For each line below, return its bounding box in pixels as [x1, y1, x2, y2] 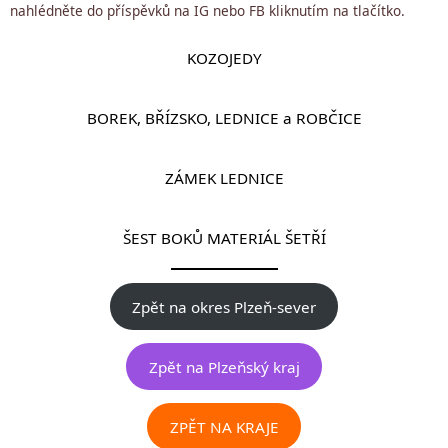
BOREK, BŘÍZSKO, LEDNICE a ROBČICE [86, 107, 362, 128]
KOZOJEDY [186, 47, 262, 68]
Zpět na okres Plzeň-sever [132, 296, 316, 317]
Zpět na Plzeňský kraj [148, 356, 300, 377]
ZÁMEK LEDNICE [164, 167, 284, 188]
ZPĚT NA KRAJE [169, 416, 279, 437]
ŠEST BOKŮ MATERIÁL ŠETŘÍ [122, 227, 326, 248]
